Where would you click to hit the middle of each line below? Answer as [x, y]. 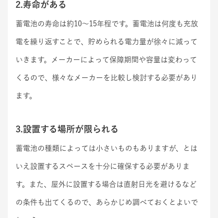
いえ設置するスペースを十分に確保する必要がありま [103, 166]
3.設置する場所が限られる [67, 129]
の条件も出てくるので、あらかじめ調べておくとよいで [107, 202]
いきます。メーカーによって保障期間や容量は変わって [106, 60]
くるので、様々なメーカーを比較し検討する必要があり [107, 78]
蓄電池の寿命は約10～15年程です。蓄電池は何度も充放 [107, 24]
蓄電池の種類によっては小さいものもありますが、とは [107, 148]
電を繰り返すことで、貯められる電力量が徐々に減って [107, 42]
